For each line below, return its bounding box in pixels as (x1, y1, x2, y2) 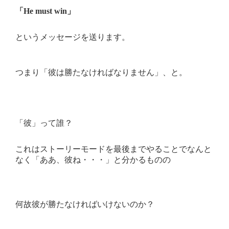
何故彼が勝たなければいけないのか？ (15, 200, 154, 209)
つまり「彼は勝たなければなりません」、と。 (15, 68, 187, 77)
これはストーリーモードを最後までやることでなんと (15, 145, 212, 154)
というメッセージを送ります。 (15, 33, 130, 42)
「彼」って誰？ (15, 119, 73, 128)
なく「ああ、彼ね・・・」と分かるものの (15, 155, 171, 165)
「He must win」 (15, 7, 75, 16)
